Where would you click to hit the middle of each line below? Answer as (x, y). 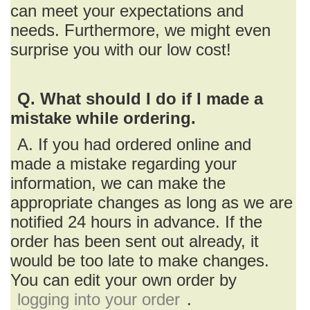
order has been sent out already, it (135, 241)
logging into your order (99, 299)
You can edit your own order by (124, 280)
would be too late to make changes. (140, 261)
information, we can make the (118, 183)
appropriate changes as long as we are (152, 202)
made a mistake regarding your (124, 164)
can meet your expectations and (127, 11)
